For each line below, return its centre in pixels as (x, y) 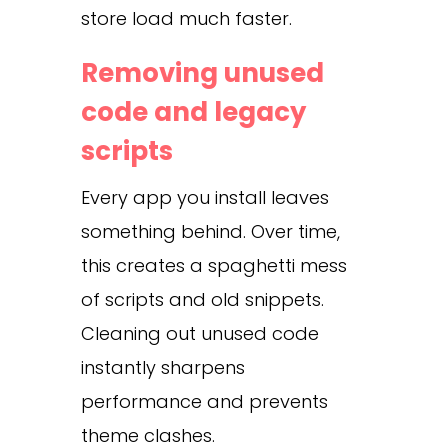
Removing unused (202, 72)
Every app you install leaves (204, 197)
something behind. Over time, (210, 231)
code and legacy (193, 111)
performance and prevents (204, 401)
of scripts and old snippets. (202, 299)
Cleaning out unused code (199, 333)
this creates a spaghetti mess (213, 265)
